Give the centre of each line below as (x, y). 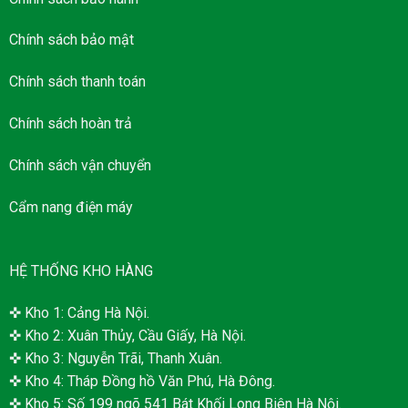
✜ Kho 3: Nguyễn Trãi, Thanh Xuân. (115, 359)
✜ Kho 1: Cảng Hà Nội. (79, 313)
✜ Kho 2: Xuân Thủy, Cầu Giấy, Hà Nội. (127, 336)
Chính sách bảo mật (71, 40)
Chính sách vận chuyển (80, 165)
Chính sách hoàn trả (70, 124)
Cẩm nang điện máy (71, 207)
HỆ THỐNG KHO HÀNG (81, 271)
